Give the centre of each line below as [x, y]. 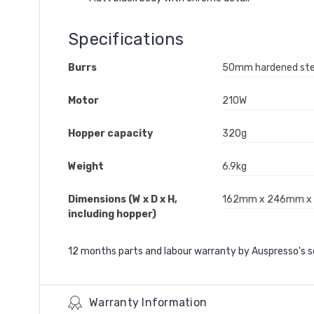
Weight [86, 166]
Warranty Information [148, 302]
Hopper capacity [110, 133]
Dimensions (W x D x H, [123, 199]
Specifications [126, 39]
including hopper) [112, 214]
